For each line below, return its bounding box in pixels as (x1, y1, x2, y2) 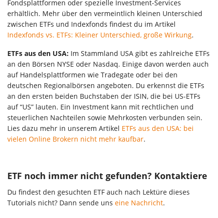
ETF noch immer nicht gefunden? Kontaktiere (7, 169, 207, 182)
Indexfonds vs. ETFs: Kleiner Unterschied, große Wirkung (7, 30, 192, 39)
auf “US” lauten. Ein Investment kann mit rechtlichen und (7, 102, 194, 111)
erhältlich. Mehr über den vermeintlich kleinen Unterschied (7, 8, 202, 18)
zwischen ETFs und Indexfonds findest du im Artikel (7, 19, 176, 29)
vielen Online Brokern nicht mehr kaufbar (7, 134, 144, 144)
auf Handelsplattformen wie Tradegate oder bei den (7, 70, 178, 79)
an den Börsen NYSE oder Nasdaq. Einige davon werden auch (7, 59, 209, 69)
